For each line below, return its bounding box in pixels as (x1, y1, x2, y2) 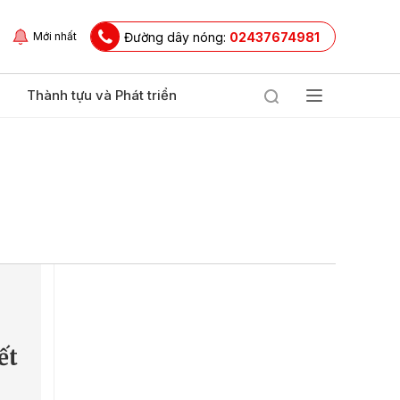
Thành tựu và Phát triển (27, 87, 177, 104)
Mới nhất (33, 29, 77, 43)
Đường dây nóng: (124, 29, 229, 45)
